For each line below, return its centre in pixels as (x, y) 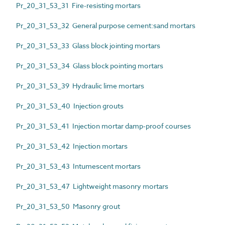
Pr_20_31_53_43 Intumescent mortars (78, 166)
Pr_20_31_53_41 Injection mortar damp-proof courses (103, 126)
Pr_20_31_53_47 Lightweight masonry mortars (92, 186)
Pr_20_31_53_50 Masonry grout (68, 206)
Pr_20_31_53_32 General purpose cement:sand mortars (106, 25)
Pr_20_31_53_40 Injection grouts (70, 105)
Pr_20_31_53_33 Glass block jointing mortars (88, 45)
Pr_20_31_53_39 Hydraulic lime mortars (80, 85)
